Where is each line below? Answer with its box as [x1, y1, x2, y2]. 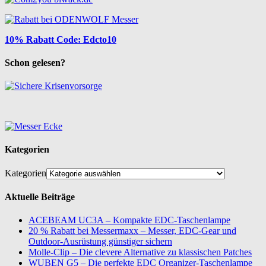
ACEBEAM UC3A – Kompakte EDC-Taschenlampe [28, 215, 230, 226]
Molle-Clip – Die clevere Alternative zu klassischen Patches [28, 247, 252, 258]
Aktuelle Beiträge [5, 191, 75, 202]
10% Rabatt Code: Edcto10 [5, 34, 116, 45]
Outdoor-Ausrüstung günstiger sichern [28, 236, 172, 247]
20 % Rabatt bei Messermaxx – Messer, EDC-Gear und [28, 226, 236, 236]
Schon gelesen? [5, 57, 65, 68]
